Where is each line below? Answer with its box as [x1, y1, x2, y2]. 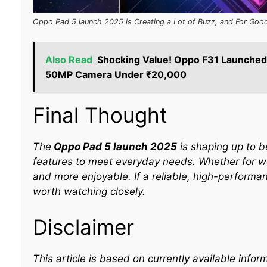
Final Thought [32, 103, 167, 128]
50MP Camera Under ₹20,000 [45, 69, 187, 81]
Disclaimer [32, 214, 134, 240]
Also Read [45, 54, 92, 66]
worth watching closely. [32, 185, 145, 198]
